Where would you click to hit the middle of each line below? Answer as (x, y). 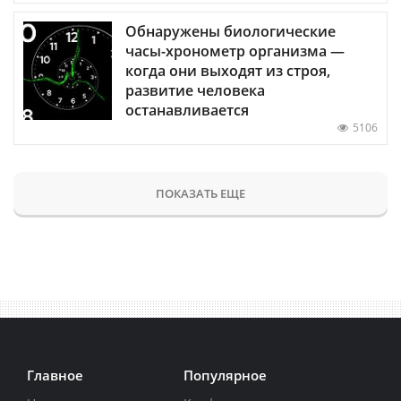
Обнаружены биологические (230, 32)
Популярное (225, 375)
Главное (55, 375)
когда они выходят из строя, (228, 71)
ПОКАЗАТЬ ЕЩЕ (200, 194)
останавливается (187, 111)
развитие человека (195, 91)
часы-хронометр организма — (235, 51)
